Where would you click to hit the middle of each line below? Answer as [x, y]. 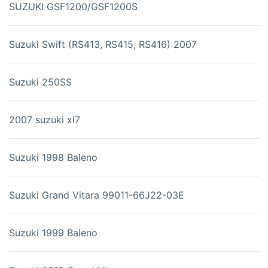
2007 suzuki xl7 [45, 120]
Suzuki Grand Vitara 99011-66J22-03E [97, 195]
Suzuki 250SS [40, 82]
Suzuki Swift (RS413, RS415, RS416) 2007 [103, 45]
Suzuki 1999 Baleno [53, 233]
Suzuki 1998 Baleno [53, 158]
